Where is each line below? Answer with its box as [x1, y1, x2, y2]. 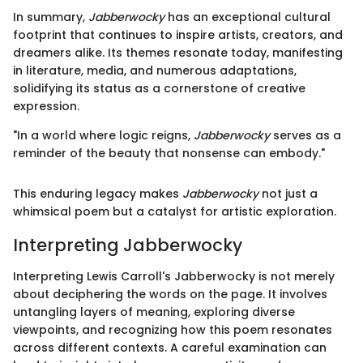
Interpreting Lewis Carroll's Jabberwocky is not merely [13, 267, 335, 284]
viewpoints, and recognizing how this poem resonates [13, 321, 332, 338]
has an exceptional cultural [164, 9, 331, 26]
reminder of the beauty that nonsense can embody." [13, 145, 325, 162]
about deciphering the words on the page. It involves [13, 285, 327, 302]
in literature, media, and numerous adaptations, [13, 62, 297, 79]
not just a [258, 186, 318, 203]
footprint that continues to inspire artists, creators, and [13, 27, 343, 44]
